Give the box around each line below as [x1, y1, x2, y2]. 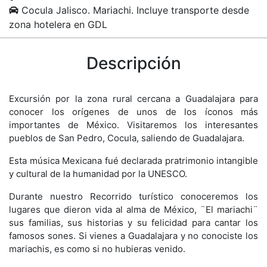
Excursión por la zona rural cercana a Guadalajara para [9, 93, 258, 105]
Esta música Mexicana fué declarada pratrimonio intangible [9, 155, 258, 167]
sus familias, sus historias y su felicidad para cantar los [9, 217, 258, 229]
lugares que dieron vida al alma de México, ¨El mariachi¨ [9, 204, 258, 216]
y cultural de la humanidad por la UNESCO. [9, 168, 187, 180]
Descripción [86, 53, 181, 74]
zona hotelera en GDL [9, 18, 107, 31]
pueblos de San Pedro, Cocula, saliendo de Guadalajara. [9, 132, 244, 144]
